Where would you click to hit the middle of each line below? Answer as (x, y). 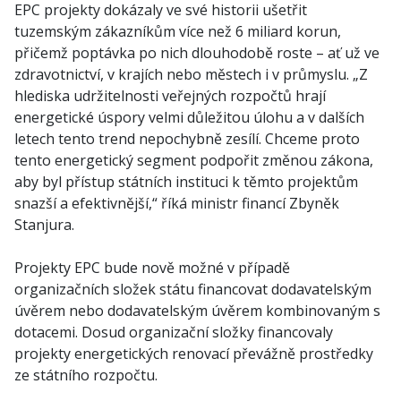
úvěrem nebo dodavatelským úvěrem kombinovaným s (197, 311)
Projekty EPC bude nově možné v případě (152, 268)
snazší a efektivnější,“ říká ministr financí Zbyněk (177, 203)
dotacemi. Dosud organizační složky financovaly (174, 332)
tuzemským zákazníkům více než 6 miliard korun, (178, 31)
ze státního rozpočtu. (86, 375)
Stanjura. (44, 225)
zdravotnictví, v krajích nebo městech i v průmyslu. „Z (191, 74)
